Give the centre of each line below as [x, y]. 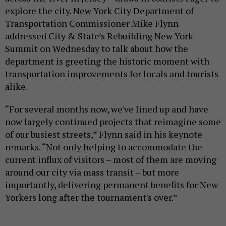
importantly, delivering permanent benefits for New [111, 185]
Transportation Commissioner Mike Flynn [92, 23]
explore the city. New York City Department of [99, 11]
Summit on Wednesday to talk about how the [97, 49]
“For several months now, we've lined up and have [107, 109]
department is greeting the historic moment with [107, 61]
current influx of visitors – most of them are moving [111, 160]
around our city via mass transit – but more [92, 172]
